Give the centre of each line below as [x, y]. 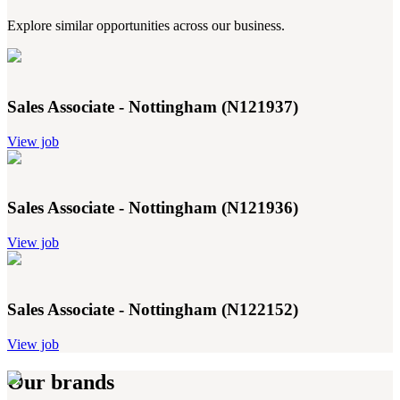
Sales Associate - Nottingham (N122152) [153, 309]
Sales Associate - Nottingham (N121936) [153, 208]
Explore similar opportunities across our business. [146, 26]
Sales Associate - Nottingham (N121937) [153, 107]
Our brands [61, 382]
